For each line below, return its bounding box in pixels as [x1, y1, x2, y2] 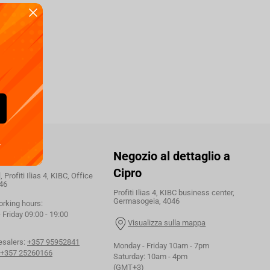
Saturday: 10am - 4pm [113, 251, 188, 261]
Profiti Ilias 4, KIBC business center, [113, 187, 235, 197]
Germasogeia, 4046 [113, 196, 180, 206]
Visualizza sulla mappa [128, 218, 206, 227]
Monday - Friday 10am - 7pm [113, 240, 210, 250]
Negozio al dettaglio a [113, 148, 231, 163]
